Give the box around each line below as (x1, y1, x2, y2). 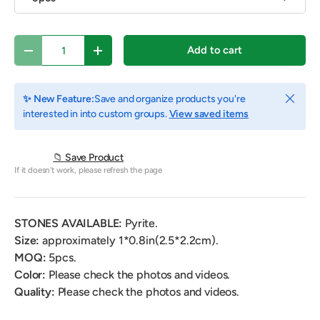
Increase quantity (97, 49, 179, 62)
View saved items (169, 108, 249, 121)
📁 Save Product (53, 151, 124, 164)
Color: (14, 268, 49, 282)
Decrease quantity (27, 49, 114, 62)
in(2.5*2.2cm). (146, 234, 219, 248)
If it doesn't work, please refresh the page (14, 165, 163, 176)
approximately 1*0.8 (39, 234, 146, 248)
